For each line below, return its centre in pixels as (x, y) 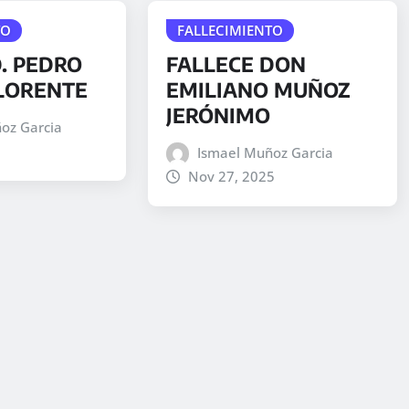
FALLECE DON (236, 63)
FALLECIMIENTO (230, 31)
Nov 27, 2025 (232, 176)
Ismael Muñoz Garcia (266, 152)
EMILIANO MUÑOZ (258, 89)
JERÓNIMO (218, 115)
